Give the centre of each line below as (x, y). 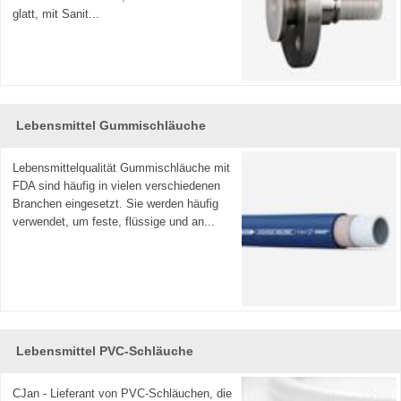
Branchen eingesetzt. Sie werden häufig (116, 204)
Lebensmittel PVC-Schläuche (104, 350)
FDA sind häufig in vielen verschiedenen (117, 186)
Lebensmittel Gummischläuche (111, 125)
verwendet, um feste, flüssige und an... (114, 222)
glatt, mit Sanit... (56, 14)
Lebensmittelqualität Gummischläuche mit (122, 168)
